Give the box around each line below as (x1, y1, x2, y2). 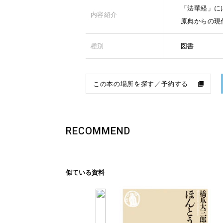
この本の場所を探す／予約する (93, 80, 189, 88)
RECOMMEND (66, 125, 130, 137)
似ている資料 (66, 169, 105, 176)
